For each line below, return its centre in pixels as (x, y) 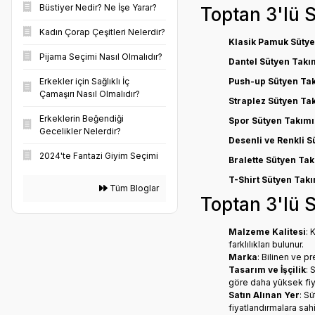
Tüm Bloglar (133, 188)
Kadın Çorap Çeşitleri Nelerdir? (102, 32)
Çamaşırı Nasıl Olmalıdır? (90, 94)
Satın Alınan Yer (264, 295)
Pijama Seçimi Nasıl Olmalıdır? (101, 57)
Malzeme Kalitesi (267, 231)
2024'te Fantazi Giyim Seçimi (99, 156)
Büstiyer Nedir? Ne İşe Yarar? (98, 7)
